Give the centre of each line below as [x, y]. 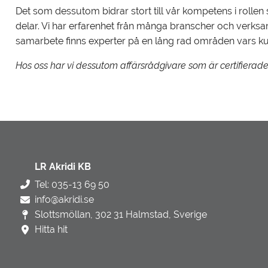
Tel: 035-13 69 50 [72, 185]
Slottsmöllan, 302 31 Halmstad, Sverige [121, 215]
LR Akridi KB [63, 167]
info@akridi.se [64, 200]
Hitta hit [51, 230]
